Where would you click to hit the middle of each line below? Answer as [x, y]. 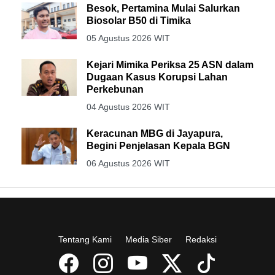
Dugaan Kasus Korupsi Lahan [157, 77]
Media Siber [149, 239]
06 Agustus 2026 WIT [128, 163]
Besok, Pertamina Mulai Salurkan [163, 8]
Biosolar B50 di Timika [139, 20]
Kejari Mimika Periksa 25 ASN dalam [170, 64]
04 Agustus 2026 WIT [128, 107]
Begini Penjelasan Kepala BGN [158, 145]
